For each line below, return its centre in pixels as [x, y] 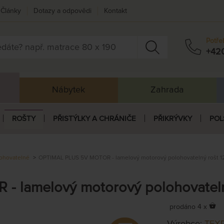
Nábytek [69, 90]
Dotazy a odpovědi [62, 11]
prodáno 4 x [188, 207]
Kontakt [115, 11]
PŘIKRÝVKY [172, 118]
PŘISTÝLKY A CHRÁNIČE [94, 118]
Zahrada [167, 90]
